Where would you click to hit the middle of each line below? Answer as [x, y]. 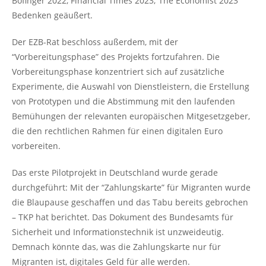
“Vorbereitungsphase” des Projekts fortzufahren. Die [116, 57]
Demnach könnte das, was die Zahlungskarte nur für [116, 247]
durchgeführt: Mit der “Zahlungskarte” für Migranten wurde [131, 187]
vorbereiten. [36, 146]
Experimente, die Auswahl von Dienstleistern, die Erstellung [131, 86]
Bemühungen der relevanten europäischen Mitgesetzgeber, [131, 116]
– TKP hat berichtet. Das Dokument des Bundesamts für [123, 217]
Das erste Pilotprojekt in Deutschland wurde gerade [115, 172]
